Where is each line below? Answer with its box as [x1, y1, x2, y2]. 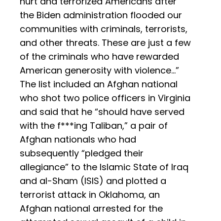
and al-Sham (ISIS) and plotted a [20, 175, 166, 187]
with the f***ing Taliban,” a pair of [20, 119, 168, 132]
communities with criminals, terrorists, [20, 23, 187, 36]
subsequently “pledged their [20, 147, 144, 160]
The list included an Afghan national [20, 78, 178, 91]
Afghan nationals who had [20, 133, 136, 146]
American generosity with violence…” [20, 64, 179, 77]
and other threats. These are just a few [20, 37, 191, 49]
